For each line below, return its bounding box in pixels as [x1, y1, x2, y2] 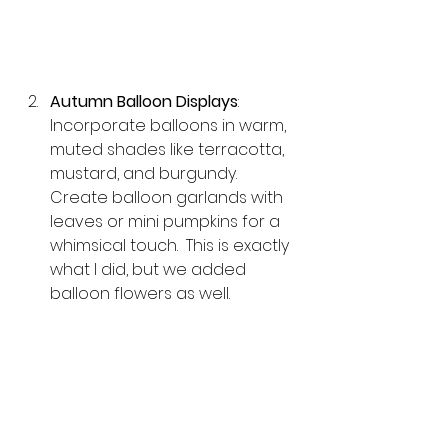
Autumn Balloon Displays [50, 89, 238, 113]
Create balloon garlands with [50, 185, 287, 209]
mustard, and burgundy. [50, 161, 241, 185]
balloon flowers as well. [50, 281, 238, 305]
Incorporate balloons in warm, [50, 113, 290, 137]
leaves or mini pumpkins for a [50, 209, 284, 233]
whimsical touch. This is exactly [50, 233, 293, 257]
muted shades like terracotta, [50, 137, 288, 161]
